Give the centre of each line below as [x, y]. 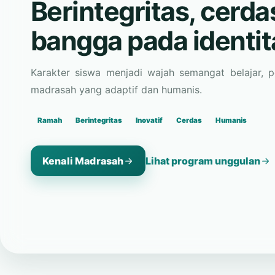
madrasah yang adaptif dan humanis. [116, 52]
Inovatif [149, 83]
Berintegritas [99, 83]
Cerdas [189, 83]
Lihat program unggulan [203, 123]
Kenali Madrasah [83, 123]
